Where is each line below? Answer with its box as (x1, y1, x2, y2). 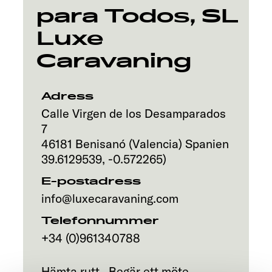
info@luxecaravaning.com (41, 191, 178, 206)
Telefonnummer (41, 214, 159, 228)
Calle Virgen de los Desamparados (41, 106, 226, 121)
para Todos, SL (36, 4, 239, 29)
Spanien (185, 136, 229, 151)
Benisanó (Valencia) (75, 136, 182, 151)
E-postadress (41, 175, 141, 188)
